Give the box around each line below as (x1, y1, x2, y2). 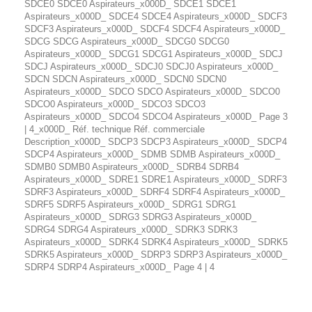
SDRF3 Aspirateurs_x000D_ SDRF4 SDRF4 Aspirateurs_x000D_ (24, 187, 285, 198)
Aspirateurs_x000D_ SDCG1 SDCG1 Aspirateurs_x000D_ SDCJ (24, 49, 283, 60)
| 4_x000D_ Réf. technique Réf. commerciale (24, 124, 205, 135)
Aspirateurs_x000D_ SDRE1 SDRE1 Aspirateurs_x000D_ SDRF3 (24, 174, 287, 185)
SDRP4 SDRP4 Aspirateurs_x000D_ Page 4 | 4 (24, 262, 214, 273)
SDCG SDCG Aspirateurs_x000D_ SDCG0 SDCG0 (24, 36, 229, 47)
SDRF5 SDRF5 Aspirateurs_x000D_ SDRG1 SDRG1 (24, 199, 236, 210)
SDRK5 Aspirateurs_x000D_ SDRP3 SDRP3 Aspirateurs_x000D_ (24, 249, 287, 260)
